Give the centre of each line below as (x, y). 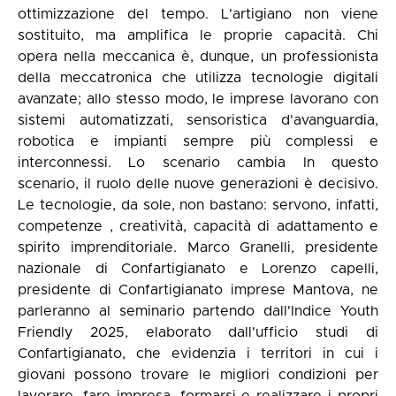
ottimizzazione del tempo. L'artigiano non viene (198, 14)
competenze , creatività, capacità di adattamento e (198, 226)
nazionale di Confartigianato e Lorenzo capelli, (198, 269)
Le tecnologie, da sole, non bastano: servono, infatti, (198, 205)
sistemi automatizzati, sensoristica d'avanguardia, (198, 120)
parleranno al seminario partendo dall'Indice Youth (198, 311)
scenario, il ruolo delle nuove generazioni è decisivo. (198, 184)
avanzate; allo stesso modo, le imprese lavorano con (198, 99)
